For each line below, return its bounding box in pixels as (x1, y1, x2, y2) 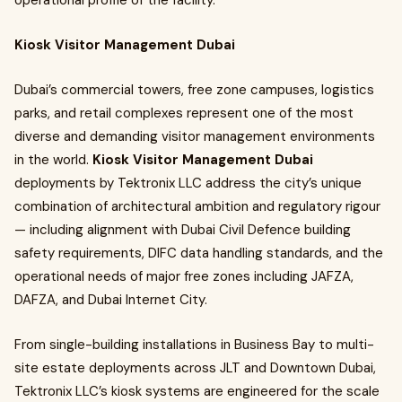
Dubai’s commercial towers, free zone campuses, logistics (14, 81, 374, 99)
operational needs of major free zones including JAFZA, (14, 267, 354, 285)
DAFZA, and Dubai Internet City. (14, 291, 207, 309)
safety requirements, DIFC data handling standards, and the (14, 244, 383, 262)
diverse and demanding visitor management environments (14, 127, 375, 145)
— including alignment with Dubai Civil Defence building (14, 221, 351, 239)
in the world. (14, 151, 92, 169)
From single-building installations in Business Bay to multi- (14, 336, 374, 354)
